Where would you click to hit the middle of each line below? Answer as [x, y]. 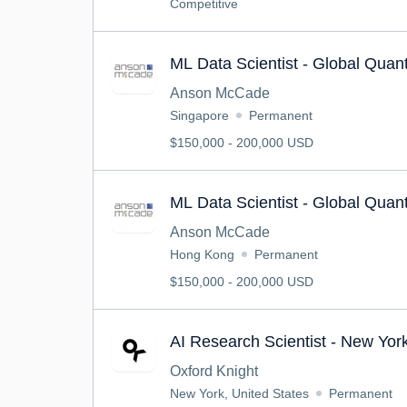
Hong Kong [202, 254]
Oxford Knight [214, 371]
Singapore [199, 115]
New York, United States [239, 393]
